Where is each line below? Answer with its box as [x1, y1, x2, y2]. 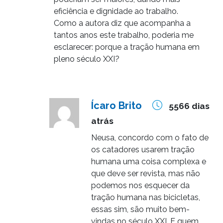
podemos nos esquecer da [91, 180, 190, 190]
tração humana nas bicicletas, [91, 192, 200, 202]
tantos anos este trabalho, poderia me [54, 30, 194, 40]
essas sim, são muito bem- [91, 204, 190, 214]
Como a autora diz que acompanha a [54, 18, 191, 28]
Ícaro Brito [91, 99, 142, 111]
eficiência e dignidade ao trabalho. [54, 6, 178, 16]
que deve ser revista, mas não [91, 168, 200, 178]
